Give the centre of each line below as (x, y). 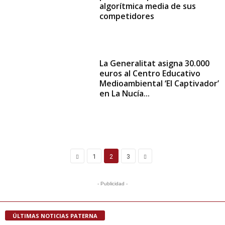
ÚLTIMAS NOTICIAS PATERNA (55, 216)
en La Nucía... (125, 94)
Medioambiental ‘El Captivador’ (159, 84)
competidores (127, 16)
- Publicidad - (113, 184)
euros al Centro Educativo (150, 74)
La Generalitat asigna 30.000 (155, 64)
